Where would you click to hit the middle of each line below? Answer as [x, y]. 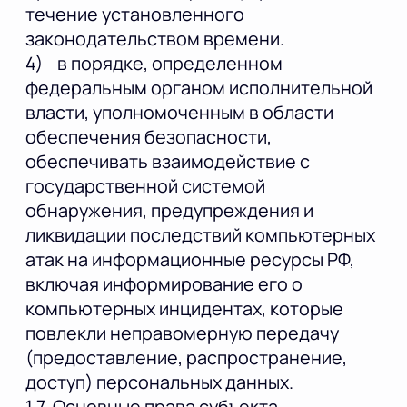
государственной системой [145, 186]
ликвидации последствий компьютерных [200, 235]
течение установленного [135, 15]
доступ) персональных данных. [159, 382]
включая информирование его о [164, 284]
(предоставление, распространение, [186, 358]
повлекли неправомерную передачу [182, 333]
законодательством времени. [155, 39]
